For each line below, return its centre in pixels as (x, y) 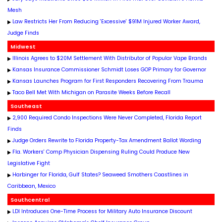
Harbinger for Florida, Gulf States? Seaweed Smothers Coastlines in (100, 175)
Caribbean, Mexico (31, 186)
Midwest (22, 47)
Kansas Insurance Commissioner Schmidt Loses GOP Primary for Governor (109, 70)
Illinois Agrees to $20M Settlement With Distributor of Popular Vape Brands (110, 58)
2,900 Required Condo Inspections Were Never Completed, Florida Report (107, 118)
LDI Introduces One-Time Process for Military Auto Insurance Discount (102, 211)
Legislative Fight (29, 163)
